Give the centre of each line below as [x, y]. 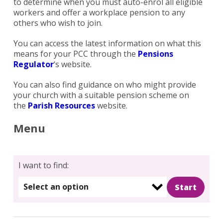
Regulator [33, 64]
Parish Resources [61, 106]
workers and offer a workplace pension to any [99, 13]
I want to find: [43, 166]
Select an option [56, 187]
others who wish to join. [58, 23]
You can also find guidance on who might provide [105, 85]
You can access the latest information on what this [107, 44]
